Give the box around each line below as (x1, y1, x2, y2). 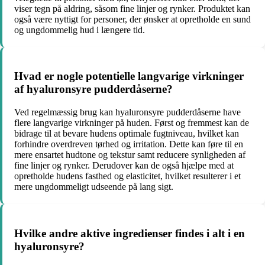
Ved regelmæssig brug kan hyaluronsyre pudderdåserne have (14, 107, 241, 117)
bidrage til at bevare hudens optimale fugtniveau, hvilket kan (14, 128, 239, 138)
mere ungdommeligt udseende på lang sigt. (14, 182, 173, 192)
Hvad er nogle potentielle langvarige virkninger (14, 70, 244, 83)
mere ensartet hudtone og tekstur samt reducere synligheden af (14, 150, 245, 160)
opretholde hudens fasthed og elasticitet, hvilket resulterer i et (14, 171, 241, 181)
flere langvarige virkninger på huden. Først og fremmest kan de (14, 118, 249, 128)
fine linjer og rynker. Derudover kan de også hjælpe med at (14, 160, 234, 170)
